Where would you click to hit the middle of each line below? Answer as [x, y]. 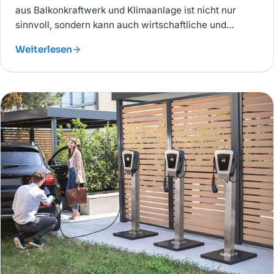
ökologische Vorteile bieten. [76, 39]
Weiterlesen [44, 49]
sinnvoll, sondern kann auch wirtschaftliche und [121, 24]
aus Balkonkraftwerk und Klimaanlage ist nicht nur [126, 10]
